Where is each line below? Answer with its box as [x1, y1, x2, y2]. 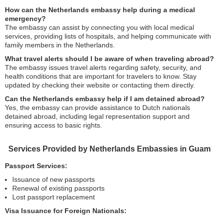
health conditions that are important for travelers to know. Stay [5, 72, 197, 81]
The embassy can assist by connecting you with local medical [5, 23, 194, 32]
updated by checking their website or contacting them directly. [5, 81, 195, 89]
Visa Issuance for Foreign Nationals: [5, 207, 127, 215]
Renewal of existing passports [12, 184, 105, 193]
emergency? [5, 15, 46, 23]
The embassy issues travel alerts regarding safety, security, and [5, 64, 201, 72]
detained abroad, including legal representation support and [5, 112, 190, 121]
